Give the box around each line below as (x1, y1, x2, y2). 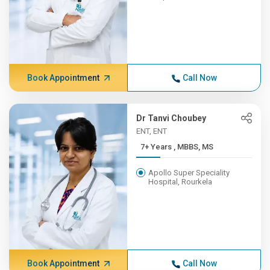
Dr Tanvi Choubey (136, 113, 207, 123)
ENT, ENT (136, 127, 168, 136)
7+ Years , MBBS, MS (174, 142, 214, 151)
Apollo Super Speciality (148, 168, 230, 177)
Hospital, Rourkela (148, 177, 213, 186)
